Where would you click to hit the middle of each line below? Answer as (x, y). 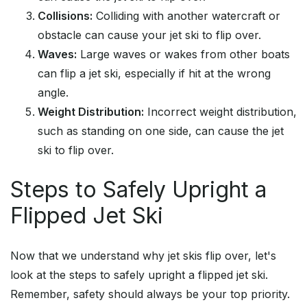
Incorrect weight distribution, (220, 112)
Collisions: (65, 16)
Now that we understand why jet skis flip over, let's (143, 256)
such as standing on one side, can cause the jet (161, 131)
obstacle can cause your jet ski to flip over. (149, 35)
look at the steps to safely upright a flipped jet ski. (139, 275)
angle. (53, 93)
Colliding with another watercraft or (186, 16)
